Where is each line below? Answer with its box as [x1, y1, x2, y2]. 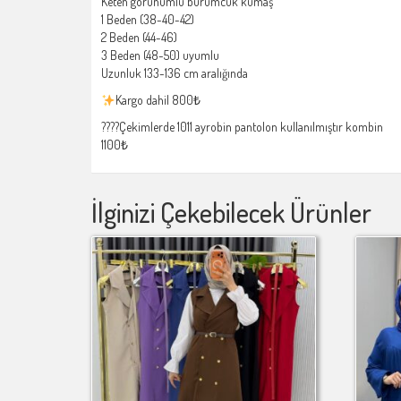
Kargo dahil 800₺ [115, 92, 200, 108]
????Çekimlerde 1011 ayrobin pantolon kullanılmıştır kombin [101, 119, 383, 135]
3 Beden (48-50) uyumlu [101, 47, 219, 64]
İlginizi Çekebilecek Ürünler [91, 195, 371, 230]
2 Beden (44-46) [101, 30, 177, 46]
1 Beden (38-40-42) [101, 12, 194, 28]
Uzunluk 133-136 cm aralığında [101, 65, 248, 81]
